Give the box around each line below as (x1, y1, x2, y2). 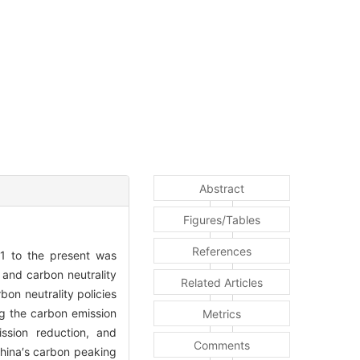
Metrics (202, 306, 241, 321)
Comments (194, 337, 250, 352)
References (192, 243, 252, 258)
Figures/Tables (183, 212, 260, 227)
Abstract (199, 181, 244, 195)
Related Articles (181, 275, 263, 289)
